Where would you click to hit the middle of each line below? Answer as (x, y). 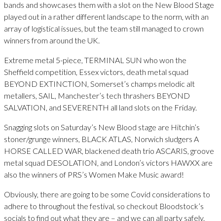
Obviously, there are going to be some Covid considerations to (107, 194)
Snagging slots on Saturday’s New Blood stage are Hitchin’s (102, 127)
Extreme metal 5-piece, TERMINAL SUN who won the (95, 60)
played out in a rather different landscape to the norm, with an (106, 17)
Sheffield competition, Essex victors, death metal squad (96, 72)
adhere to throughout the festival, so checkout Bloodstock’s (104, 206)
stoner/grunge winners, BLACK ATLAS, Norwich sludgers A (101, 139)
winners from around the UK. (52, 40)
